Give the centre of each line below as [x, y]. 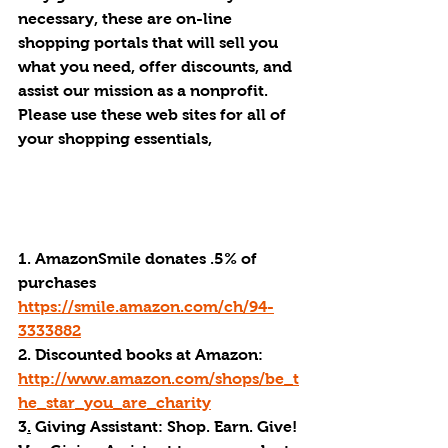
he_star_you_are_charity [114, 402]
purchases [59, 282]
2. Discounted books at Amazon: [142, 354]
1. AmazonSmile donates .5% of [139, 258]
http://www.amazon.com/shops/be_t [158, 378]
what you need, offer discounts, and [157, 66]
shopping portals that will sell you [150, 42]
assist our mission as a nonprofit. [145, 90]
